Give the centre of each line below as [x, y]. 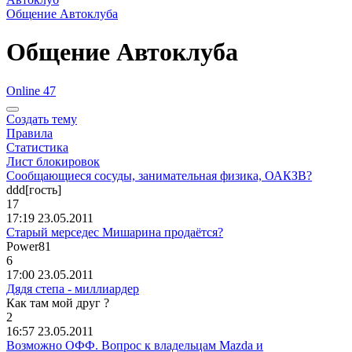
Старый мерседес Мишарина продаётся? [115, 232]
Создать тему [42, 119]
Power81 [29, 246]
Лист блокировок [53, 161]
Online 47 [31, 90]
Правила [29, 133]
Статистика [37, 147]
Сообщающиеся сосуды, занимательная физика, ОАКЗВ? [159, 175]
